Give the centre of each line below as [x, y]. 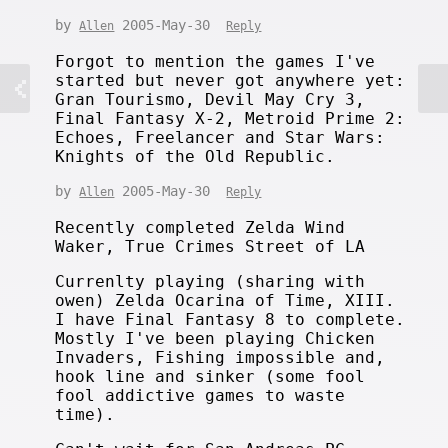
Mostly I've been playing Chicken [215, 338]
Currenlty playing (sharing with [210, 281]
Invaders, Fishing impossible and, [220, 357]
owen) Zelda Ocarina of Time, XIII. [225, 300]
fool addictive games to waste [200, 395]
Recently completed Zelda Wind [200, 227]
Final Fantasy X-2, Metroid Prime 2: [230, 118]
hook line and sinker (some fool [210, 376]
